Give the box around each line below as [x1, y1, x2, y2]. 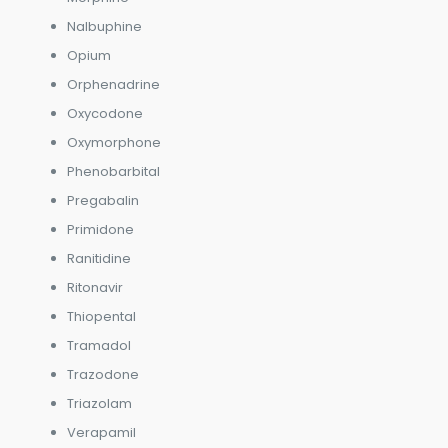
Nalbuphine [66, 16, 142, 36]
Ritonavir [66, 277, 123, 297]
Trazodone [66, 364, 139, 384]
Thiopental [66, 306, 136, 326]
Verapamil [66, 422, 136, 442]
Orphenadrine [66, 74, 160, 94]
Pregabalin [66, 190, 139, 210]
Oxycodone [66, 103, 143, 123]
